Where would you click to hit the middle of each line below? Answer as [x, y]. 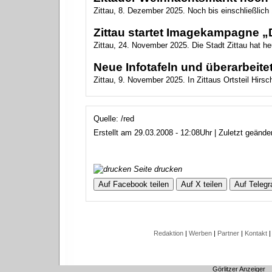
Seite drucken [156, 169]
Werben [200, 233]
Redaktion [168, 233]
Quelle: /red [114, 119]
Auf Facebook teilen [133, 184]
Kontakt [256, 233]
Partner [228, 233]
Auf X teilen [201, 184]
